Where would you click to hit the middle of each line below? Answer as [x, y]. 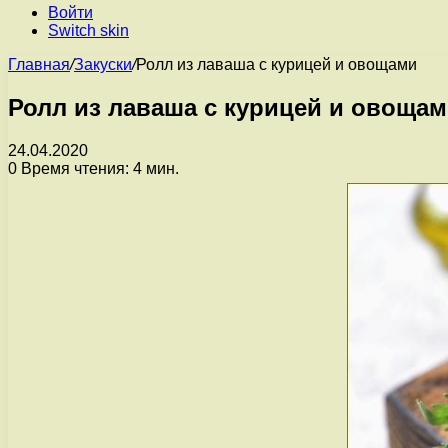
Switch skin [88, 30]
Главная [39, 64]
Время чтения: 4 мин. [98, 168]
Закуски [103, 64]
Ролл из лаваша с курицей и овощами [276, 64]
